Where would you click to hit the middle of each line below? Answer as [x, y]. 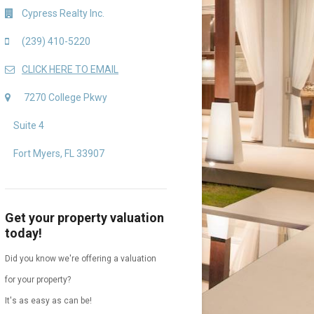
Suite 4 [29, 125]
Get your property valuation [84, 217]
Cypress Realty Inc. [63, 13]
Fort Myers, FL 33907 [59, 153]
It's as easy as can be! [48, 300]
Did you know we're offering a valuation [81, 258]
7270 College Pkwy [66, 97]
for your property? [38, 279]
